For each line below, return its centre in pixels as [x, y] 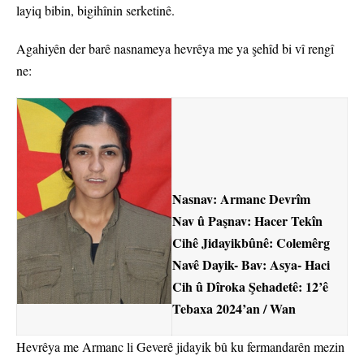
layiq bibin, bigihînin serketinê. [97, 11]
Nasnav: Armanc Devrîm [241, 199]
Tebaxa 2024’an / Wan [234, 309]
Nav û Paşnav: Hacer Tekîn [247, 221]
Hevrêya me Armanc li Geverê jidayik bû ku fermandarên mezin [180, 347]
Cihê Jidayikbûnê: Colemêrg [251, 243]
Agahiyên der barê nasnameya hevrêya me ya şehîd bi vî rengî [175, 49]
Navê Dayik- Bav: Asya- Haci [251, 265]
